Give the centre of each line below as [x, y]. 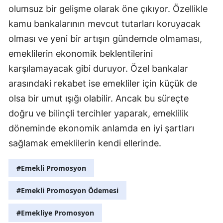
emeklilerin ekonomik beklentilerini [81, 53]
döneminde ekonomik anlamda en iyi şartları [101, 128]
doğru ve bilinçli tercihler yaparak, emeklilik [99, 113]
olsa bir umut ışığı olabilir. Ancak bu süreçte [99, 98]
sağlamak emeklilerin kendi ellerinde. [85, 143]
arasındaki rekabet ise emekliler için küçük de [103, 83]
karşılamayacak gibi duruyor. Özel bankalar [98, 68]
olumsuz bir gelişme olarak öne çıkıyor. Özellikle [108, 8]
